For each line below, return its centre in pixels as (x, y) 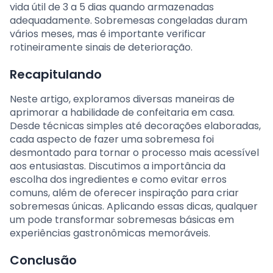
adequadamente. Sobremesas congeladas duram (129, 20)
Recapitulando (56, 74)
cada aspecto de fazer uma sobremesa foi (112, 139)
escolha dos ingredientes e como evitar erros (118, 179)
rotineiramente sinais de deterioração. (101, 47)
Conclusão (43, 260)
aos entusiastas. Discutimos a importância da (118, 166)
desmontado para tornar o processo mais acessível (134, 152)
